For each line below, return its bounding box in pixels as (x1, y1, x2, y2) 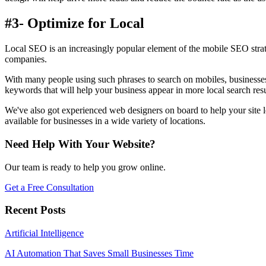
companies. (5, 54, 47, 65)
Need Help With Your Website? (5, 137, 156, 150)
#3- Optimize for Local (5, 15, 144, 31)
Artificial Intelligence (5, 228, 84, 239)
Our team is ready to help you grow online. (5, 161, 166, 172)
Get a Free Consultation (5, 182, 94, 192)
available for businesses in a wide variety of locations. (5, 116, 205, 126)
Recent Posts (5, 204, 65, 217)
